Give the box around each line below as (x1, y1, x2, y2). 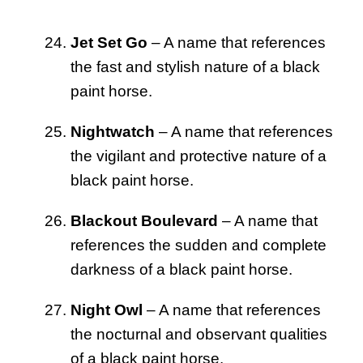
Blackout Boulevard (70, 212, 218, 230)
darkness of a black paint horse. (70, 261, 293, 279)
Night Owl (70, 301, 143, 319)
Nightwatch (70, 123, 155, 141)
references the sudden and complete (70, 237, 327, 254)
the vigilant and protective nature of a (70, 147, 327, 165)
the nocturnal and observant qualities (70, 326, 327, 344)
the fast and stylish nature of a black (70, 58, 320, 76)
